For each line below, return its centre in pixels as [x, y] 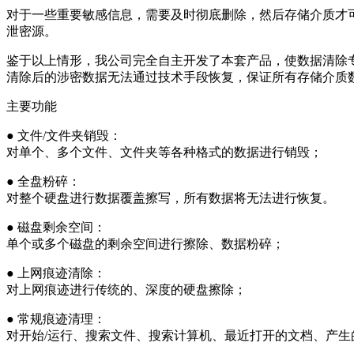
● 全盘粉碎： [43, 181]
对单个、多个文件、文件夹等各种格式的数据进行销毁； [164, 152]
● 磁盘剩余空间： [56, 227]
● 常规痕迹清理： [56, 318]
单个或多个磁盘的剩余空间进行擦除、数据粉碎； [145, 243]
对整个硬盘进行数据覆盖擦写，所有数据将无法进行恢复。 [171, 198]
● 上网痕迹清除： [56, 273]
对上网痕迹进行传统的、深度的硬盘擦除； [126, 289]
